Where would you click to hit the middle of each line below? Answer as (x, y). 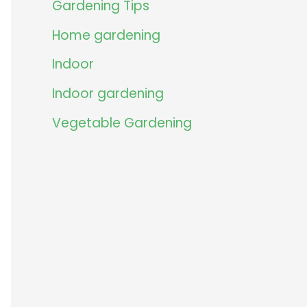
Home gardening (106, 35)
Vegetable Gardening (122, 123)
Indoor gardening (108, 94)
